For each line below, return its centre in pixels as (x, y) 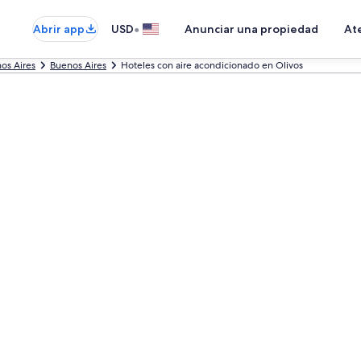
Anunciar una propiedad (251, 29)
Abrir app (59, 29)
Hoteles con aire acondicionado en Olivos (212, 65)
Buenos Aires (78, 65)
